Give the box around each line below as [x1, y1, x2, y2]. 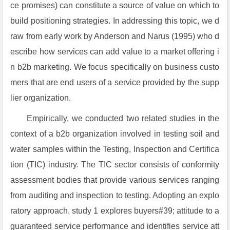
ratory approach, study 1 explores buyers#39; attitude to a [10, 206, 220, 215]
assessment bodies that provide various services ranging [10, 176, 220, 184]
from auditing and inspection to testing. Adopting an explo [10, 191, 220, 200]
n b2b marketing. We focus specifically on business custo [10, 63, 220, 71]
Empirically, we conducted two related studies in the [27, 114, 220, 123]
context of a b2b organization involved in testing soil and [10, 129, 220, 138]
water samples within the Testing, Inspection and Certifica [10, 145, 220, 154]
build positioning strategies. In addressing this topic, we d [10, 16, 220, 25]
